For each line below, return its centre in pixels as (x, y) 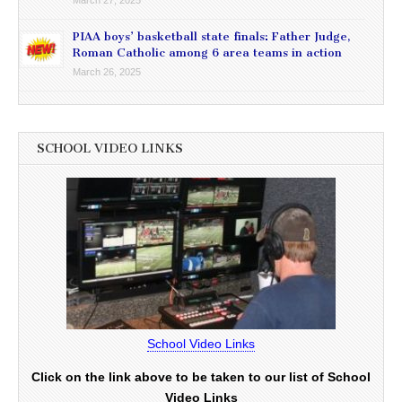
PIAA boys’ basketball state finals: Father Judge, (212, 37)
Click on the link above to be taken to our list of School (201, 377)
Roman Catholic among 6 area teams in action (207, 53)
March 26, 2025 (107, 72)
